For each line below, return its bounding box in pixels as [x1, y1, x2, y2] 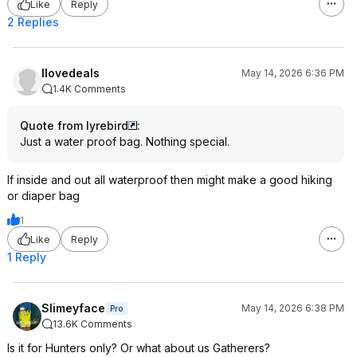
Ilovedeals [41, 66, 100, 80]
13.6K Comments [53, 318, 132, 330]
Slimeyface [41, 301, 105, 315]
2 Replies [7, 15, 59, 29]
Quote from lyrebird [20, 119, 128, 132]
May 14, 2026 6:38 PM [241, 302, 344, 314]
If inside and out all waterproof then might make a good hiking [7, 173, 332, 186]
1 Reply [7, 250, 46, 264]
